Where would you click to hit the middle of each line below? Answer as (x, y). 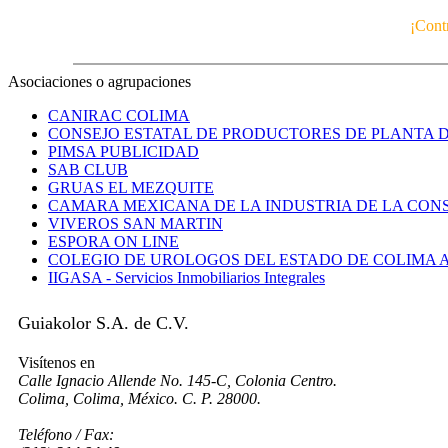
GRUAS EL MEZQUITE (131, 187)
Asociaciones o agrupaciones (99, 81)
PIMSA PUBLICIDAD (123, 151)
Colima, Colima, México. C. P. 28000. (139, 398)
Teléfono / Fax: (66, 434)
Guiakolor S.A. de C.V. (103, 323)
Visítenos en (56, 362)
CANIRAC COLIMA (119, 115)
